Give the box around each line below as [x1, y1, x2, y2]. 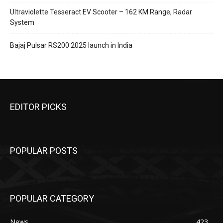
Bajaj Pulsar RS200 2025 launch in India [10, 41, 132, 49]
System [10, 18, 34, 26]
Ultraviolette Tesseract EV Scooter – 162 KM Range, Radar [10, 7, 192, 16]
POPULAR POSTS [10, 145, 78, 156]
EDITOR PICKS [10, 101, 67, 112]
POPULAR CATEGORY [10, 193, 94, 204]
